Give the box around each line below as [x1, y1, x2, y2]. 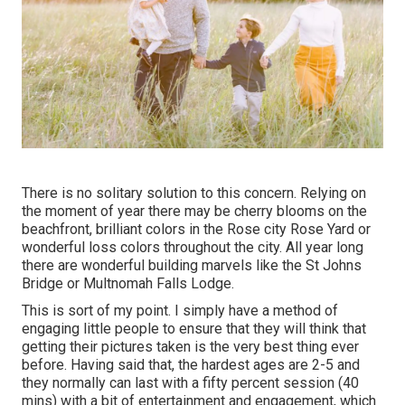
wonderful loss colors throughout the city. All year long [22, 239, 363, 257]
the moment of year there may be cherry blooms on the [22, 202, 367, 221]
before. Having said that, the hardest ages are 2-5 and [22, 356, 360, 374]
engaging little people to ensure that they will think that [22, 320, 366, 338]
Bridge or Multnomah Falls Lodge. [22, 275, 234, 293]
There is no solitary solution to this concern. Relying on [22, 184, 366, 202]
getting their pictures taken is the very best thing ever [22, 338, 359, 356]
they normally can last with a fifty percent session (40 [22, 374, 359, 392]
